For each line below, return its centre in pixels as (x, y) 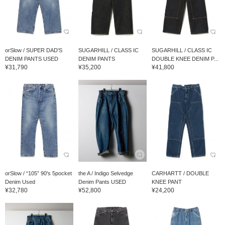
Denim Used (20, 182)
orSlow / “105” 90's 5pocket (38, 174)
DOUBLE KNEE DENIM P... (185, 59)
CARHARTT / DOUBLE (180, 174)
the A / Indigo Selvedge (105, 174)
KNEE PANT (166, 182)
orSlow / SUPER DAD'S (34, 50)
